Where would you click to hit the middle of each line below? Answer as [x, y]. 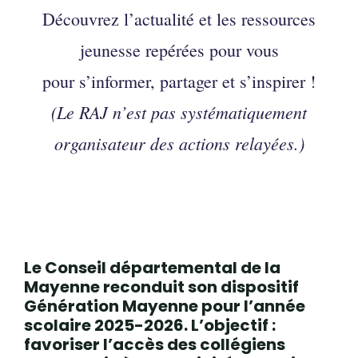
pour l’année [252, 306]
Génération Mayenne [111, 306]
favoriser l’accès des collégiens [155, 344]
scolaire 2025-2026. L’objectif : [150, 325]
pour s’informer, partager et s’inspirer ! [179, 81]
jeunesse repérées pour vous [179, 50]
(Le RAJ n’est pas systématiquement [179, 112]
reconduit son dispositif [199, 287]
